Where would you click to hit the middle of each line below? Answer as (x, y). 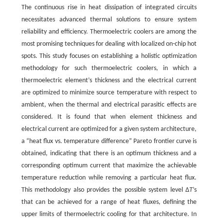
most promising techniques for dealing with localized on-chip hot (109, 44)
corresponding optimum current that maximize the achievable (109, 165)
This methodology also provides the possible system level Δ (105, 190)
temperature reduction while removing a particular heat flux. (109, 178)
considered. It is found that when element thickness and (109, 117)
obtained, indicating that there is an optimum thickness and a (109, 153)
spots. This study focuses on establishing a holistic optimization (109, 56)
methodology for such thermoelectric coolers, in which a (109, 68)
